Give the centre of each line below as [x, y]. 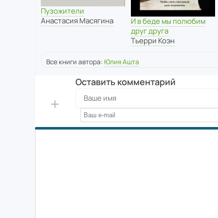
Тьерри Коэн [153, 40]
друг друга [149, 31]
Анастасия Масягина [77, 21]
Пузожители [63, 11]
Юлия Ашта [122, 62]
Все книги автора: [75, 62]
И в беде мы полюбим [168, 21]
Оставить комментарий [125, 82]
